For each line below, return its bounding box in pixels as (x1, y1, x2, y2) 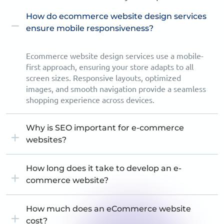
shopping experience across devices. (26, 95, 154, 105)
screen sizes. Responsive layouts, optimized (26, 73, 181, 83)
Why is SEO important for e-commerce (26, 123, 184, 133)
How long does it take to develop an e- (26, 163, 181, 173)
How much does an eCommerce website (26, 204, 191, 214)
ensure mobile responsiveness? (26, 23, 153, 33)
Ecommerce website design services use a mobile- (26, 51, 203, 61)
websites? (26, 135, 66, 145)
